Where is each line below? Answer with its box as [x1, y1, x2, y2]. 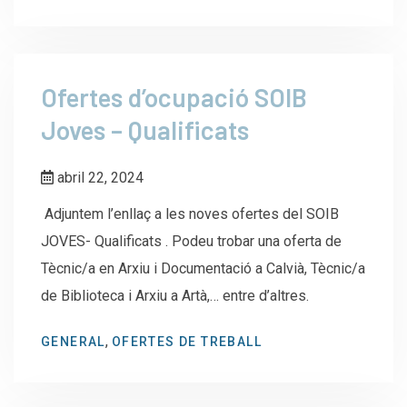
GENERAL [41, 333, 105, 349]
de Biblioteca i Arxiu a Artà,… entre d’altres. [41, 286, 309, 304]
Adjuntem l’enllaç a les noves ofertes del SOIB [41, 204, 339, 223]
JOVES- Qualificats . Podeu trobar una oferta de [41, 232, 342, 250]
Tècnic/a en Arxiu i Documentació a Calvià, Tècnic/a [41, 259, 365, 277]
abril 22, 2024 [54, 168, 144, 186]
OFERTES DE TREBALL [111, 333, 263, 349]
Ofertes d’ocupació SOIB [41, 81, 307, 113]
